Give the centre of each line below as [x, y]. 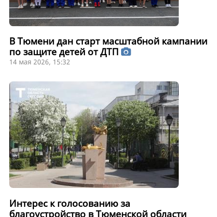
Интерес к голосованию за [70, 203]
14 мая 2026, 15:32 [39, 62]
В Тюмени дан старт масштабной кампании [108, 41]
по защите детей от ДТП [65, 52]
